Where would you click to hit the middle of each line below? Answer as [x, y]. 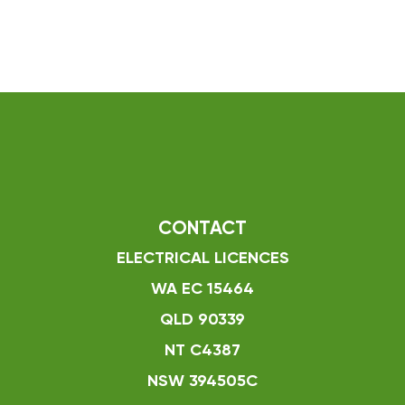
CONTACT [202, 229]
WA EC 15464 [202, 289]
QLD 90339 [202, 320]
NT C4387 [202, 351]
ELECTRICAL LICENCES [202, 259]
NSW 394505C [202, 381]
